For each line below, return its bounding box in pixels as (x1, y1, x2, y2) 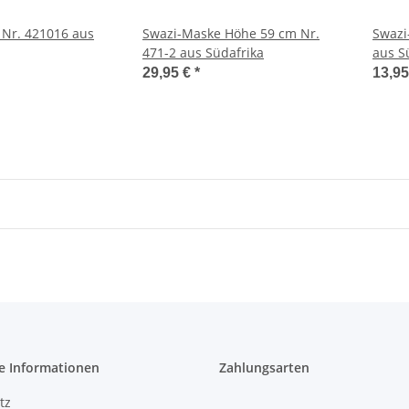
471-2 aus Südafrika (142, 44, 264, 61)
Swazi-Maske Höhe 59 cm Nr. (142, 25, 320, 42)
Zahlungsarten (219, 359, 309, 376)
